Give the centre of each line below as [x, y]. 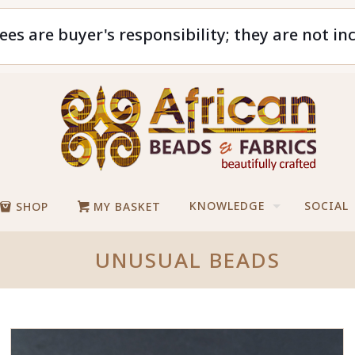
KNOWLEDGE [227, 206]
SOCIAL [327, 206]
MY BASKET [126, 206]
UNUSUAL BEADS [188, 260]
